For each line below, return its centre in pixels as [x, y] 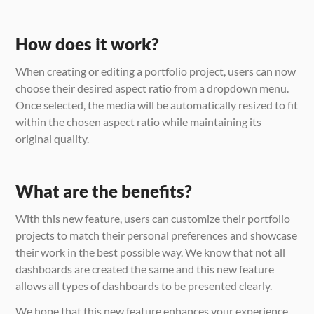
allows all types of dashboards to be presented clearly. [144, 285]
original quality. [53, 138]
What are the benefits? [104, 191]
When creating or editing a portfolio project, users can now [156, 71]
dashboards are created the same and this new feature [145, 268]
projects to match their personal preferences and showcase [157, 235]
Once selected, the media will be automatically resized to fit [157, 104]
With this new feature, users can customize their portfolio [153, 218]
